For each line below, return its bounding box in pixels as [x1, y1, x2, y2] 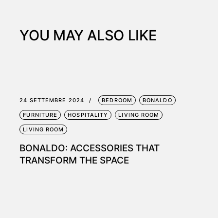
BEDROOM [102, 96, 132, 104]
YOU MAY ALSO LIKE [19, 26, 157, 44]
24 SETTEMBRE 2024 [19, 96, 85, 104]
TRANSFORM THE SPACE [19, 154, 129, 166]
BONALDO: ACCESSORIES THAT [19, 142, 160, 154]
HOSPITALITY [68, 111, 109, 118]
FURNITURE [23, 111, 58, 118]
